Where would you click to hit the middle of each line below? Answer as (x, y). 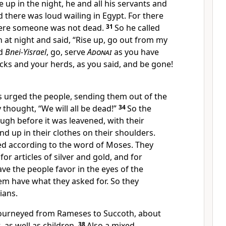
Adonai (100, 52)
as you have (135, 52)
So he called (137, 28)
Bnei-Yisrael (26, 52)
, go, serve (67, 52)
